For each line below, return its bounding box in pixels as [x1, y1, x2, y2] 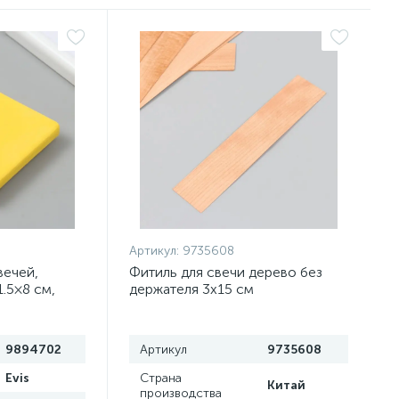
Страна [140, 370, 183, 386]
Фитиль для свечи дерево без [129, 264, 323, 281]
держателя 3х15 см [129, 281, 255, 297]
